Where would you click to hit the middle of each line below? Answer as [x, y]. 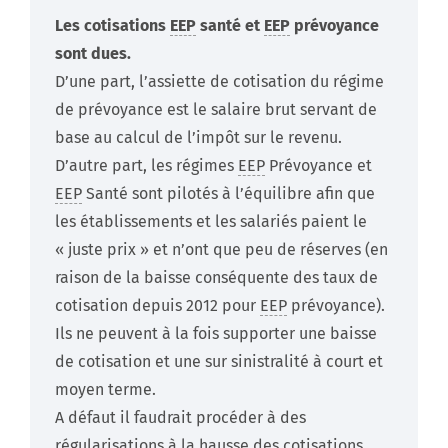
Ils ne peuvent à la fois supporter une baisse [216, 334]
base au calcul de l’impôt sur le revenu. [200, 138]
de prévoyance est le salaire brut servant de [216, 110]
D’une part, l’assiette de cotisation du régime [219, 82]
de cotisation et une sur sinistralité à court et [219, 362]
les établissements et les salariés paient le [211, 222]
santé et [230, 26]
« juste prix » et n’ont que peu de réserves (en [221, 250]
